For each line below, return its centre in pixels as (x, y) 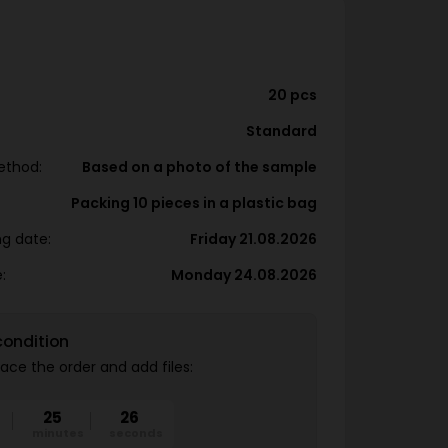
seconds (136, 433)
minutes (58, 433)
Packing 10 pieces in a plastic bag (194, 203)
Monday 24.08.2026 (244, 275)
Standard (281, 131)
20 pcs (292, 95)
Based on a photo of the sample (199, 167)
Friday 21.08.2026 (253, 239)
